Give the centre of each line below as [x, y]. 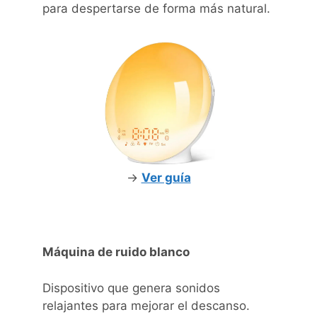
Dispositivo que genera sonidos [131, 288]
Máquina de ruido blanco [116, 252]
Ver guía [166, 178]
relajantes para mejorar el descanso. [146, 305]
